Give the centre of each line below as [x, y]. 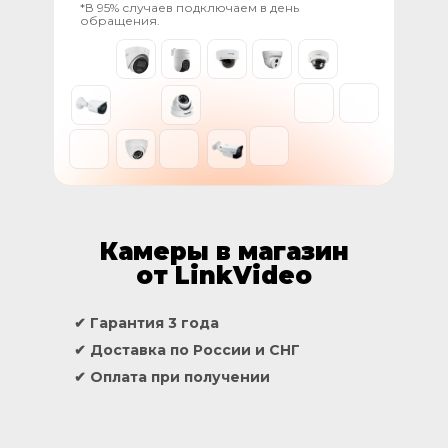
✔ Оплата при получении [172, 377]
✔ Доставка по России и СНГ [187, 350]
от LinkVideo [224, 275]
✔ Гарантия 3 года [146, 323]
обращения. [120, 20]
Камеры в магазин [224, 251]
